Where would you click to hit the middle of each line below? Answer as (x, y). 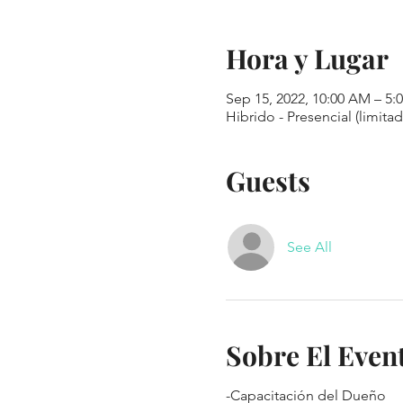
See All (309, 247)
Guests (268, 181)
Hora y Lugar (307, 58)
